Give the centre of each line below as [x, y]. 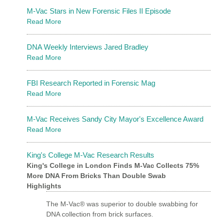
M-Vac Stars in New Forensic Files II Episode [99, 11]
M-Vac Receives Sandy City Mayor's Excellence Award [115, 119]
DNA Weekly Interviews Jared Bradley [88, 47]
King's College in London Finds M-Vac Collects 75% [113, 165]
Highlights [44, 186]
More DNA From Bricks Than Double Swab [96, 175]
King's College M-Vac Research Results [91, 155]
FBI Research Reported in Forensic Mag [91, 83]
